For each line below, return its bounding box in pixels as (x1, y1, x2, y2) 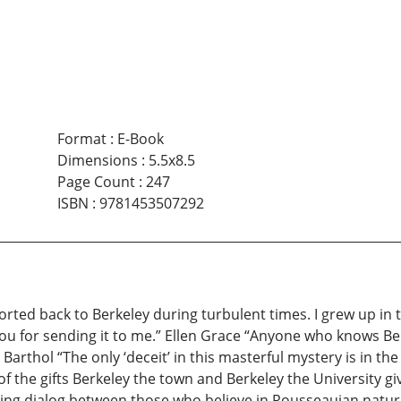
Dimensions (56, 149, 138, 170)
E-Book (116, 128, 164, 149)
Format (56, 128, 107, 149)
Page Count (56, 171, 135, 192)
